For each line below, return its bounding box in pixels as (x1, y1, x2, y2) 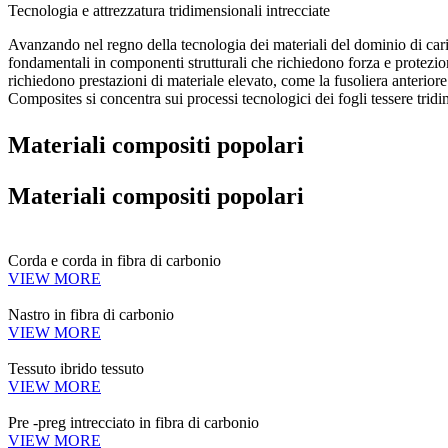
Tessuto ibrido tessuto (8, 360, 144, 377)
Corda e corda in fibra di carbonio (8, 252, 221, 269)
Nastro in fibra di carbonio (8, 306, 174, 323)
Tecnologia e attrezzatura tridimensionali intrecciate (8, 2, 330, 19)
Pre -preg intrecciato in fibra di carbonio (8, 414, 259, 431)
